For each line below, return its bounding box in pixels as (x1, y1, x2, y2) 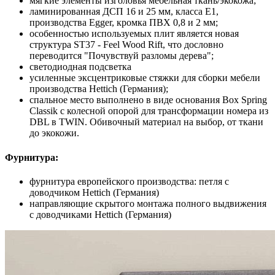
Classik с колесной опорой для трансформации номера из (29, 106, 268, 117)
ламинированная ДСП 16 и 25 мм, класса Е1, (29, 6, 219, 17)
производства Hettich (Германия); (29, 83, 168, 95)
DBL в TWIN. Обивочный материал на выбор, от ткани (29, 117, 263, 128)
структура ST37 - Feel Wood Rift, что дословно (29, 39, 223, 50)
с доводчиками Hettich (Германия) (29, 209, 171, 220)
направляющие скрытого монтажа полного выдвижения (29, 198, 266, 209)
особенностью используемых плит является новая (29, 28, 239, 39)
